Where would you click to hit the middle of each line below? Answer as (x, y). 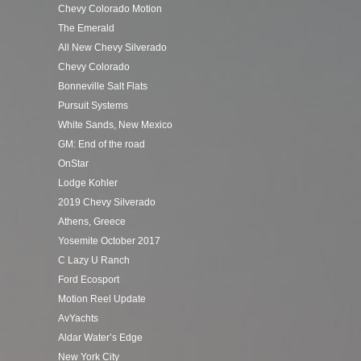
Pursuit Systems (93, 106)
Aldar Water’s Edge (100, 338)
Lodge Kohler (88, 183)
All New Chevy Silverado (112, 48)
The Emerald (86, 28)
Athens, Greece (92, 222)
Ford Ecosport (89, 280)
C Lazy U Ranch (94, 260)
